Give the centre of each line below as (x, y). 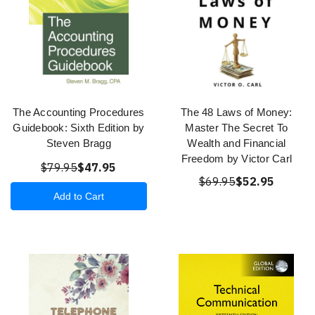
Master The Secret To (237, 128)
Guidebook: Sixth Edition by (79, 128)
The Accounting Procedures (79, 112)
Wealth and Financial (237, 143)
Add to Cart (78, 197)
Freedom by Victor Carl (236, 159)
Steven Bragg (78, 143)
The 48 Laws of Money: (237, 112)
